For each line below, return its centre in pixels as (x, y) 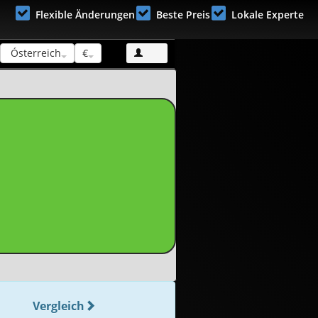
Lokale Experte (268, 15)
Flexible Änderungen (85, 15)
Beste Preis (183, 15)
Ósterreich (34, 53)
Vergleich (58, 306)
